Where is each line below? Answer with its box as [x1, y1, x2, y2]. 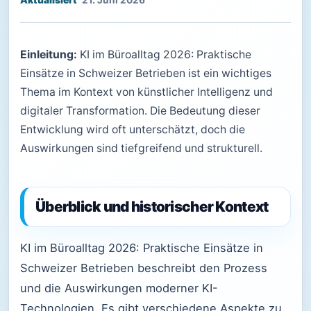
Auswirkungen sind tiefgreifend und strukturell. [20, 142, 262, 155]
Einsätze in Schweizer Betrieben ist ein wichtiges [20, 67, 271, 80]
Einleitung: [20, 48, 77, 61]
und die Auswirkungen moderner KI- [20, 281, 218, 295]
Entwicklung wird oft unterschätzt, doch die [20, 123, 245, 136]
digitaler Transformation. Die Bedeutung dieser [20, 104, 260, 117]
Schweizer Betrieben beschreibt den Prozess [20, 261, 267, 275]
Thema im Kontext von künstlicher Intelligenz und [20, 85, 273, 99]
